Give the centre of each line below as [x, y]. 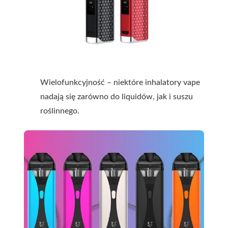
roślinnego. [60, 111]
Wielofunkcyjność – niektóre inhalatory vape [120, 82]
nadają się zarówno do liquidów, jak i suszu [117, 97]
